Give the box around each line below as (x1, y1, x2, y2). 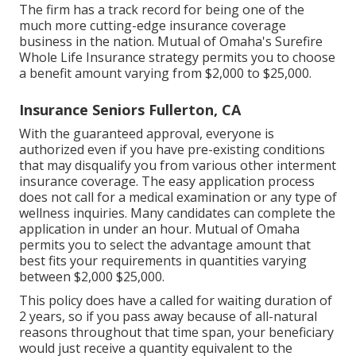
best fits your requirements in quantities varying (19, 251, 307, 269)
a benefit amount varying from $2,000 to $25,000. (19, 64, 311, 82)
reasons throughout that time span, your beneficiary (19, 323, 334, 341)
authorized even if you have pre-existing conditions (19, 140, 325, 158)
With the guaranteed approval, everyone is (19, 124, 274, 142)
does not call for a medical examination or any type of (19, 188, 337, 206)
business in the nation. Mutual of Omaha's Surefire (19, 32, 323, 50)
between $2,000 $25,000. (19, 267, 164, 285)
